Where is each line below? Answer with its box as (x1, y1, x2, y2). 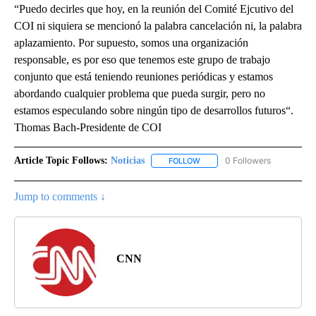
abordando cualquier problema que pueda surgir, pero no (14, 87, 265, 100)
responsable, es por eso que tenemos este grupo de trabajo (14, 54, 270, 66)
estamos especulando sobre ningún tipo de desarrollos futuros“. (14, 104, 293, 117)
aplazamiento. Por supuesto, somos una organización (14, 37, 248, 49)
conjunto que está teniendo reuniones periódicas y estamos (14, 71, 273, 83)
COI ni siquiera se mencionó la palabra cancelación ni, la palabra (14, 20, 302, 32)
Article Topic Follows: (14, 155, 108, 166)
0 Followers (225, 155, 271, 166)
